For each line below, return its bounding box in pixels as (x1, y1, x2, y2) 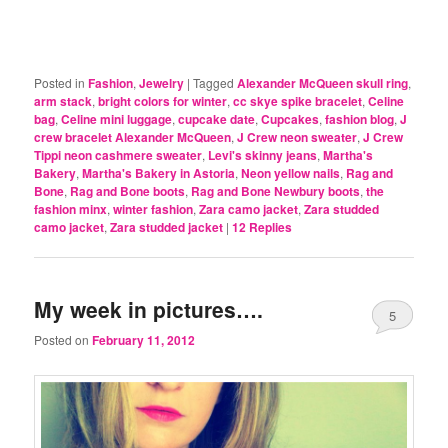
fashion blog (325, 109, 395, 128)
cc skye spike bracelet (233, 91, 363, 110)
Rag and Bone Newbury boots (191, 181, 361, 200)
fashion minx (34, 199, 108, 218)
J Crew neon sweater (237, 127, 358, 146)
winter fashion (113, 199, 194, 218)
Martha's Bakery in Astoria (82, 163, 236, 182)
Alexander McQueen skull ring (237, 73, 409, 92)
